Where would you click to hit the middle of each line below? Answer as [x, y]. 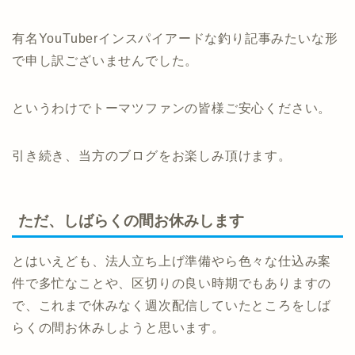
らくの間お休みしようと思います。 [118, 328]
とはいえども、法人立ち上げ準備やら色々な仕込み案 [172, 261]
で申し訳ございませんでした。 [105, 60]
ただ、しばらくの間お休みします [131, 221]
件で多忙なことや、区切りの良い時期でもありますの [172, 284]
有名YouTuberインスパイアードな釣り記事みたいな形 [175, 38]
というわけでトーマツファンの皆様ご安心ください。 [172, 108]
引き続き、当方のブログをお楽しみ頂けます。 [152, 155]
